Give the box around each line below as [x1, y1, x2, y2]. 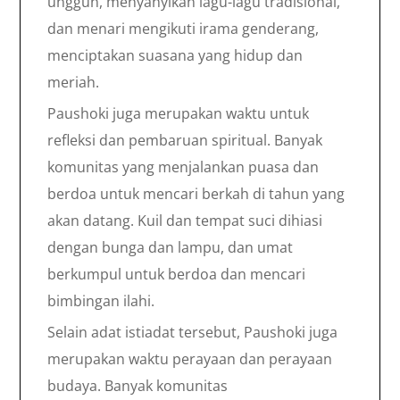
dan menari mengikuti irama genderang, [47, 19, 319, 38]
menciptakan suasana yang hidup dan [47, 46, 303, 65]
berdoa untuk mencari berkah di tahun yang [47, 184, 345, 204]
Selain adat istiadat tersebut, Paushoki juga [47, 322, 337, 342]
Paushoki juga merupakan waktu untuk [47, 104, 309, 123]
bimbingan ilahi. [47, 291, 154, 311]
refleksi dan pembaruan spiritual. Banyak [47, 130, 322, 150]
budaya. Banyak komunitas [47, 376, 228, 396]
